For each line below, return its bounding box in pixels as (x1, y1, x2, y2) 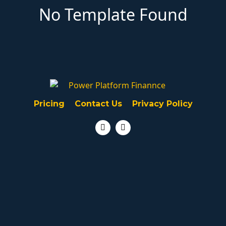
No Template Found (38, 4, 188, 26)
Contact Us (74, 98, 122, 108)
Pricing (33, 98, 65, 108)
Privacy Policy (132, 98, 193, 108)
